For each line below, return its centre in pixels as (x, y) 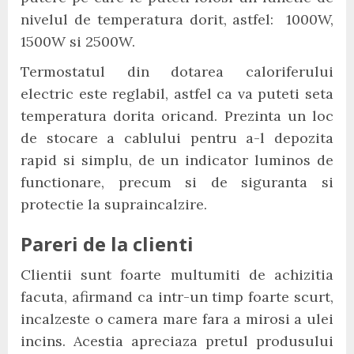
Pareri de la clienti (107, 244)
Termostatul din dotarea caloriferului (177, 72)
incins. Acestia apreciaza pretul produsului (177, 341)
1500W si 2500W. (78, 41)
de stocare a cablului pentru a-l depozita (177, 138)
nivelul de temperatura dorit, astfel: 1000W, (177, 19)
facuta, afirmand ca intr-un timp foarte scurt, (177, 297)
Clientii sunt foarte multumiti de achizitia (177, 275)
